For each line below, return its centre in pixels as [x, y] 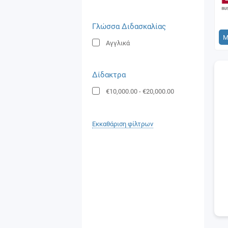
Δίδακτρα [109, 75]
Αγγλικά [118, 43]
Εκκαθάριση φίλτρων [123, 124]
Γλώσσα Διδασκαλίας [129, 26]
